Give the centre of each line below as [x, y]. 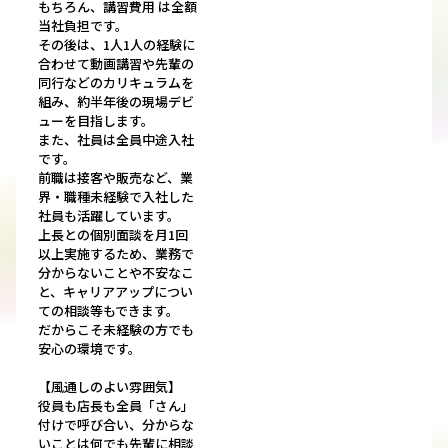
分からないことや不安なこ [116, 273]
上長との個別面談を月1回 [113, 235]
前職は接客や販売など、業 [115, 178]
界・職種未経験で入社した [116, 197]
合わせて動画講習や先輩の [116, 64]
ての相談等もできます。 [108, 311]
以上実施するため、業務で [116, 254]
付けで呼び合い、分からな [116, 425]
